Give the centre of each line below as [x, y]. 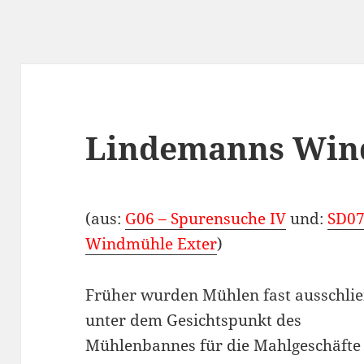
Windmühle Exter [152, 244]
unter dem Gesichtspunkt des [194, 321]
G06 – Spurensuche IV [206, 219]
